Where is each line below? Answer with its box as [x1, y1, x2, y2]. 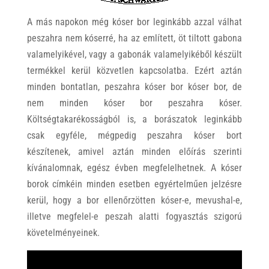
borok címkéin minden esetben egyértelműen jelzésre [26, 178, 243, 190]
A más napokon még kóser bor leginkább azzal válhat [26, 16, 243, 28]
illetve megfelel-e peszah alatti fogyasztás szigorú [26, 211, 243, 223]
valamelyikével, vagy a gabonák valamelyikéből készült [26, 49, 243, 61]
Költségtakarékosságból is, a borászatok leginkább [26, 113, 243, 125]
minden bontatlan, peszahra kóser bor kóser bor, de [26, 81, 243, 93]
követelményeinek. [26, 227, 100, 239]
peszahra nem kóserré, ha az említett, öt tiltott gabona [26, 32, 243, 44]
